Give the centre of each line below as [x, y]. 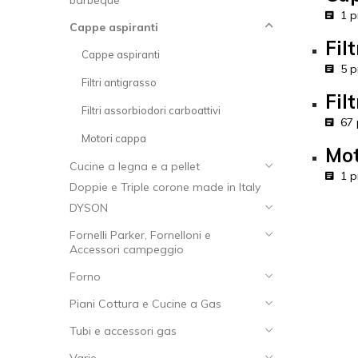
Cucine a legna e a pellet [135, 166]
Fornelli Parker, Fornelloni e [140, 235]
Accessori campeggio [127, 249]
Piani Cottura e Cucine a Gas [145, 304]
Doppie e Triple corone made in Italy [165, 187]
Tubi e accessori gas [123, 331]
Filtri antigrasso [119, 82]
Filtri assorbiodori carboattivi [151, 110]
